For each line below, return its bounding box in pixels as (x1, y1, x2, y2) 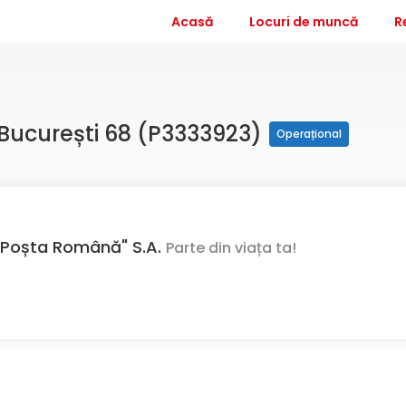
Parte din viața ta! (166, 237, 296, 258)
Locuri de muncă (249, 12, 359, 31)
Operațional (276, 126, 342, 141)
